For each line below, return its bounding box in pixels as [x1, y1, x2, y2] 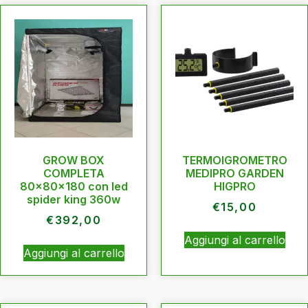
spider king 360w [27, 192, 120, 206]
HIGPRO [213, 179, 256, 193]
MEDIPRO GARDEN [185, 166, 284, 180]
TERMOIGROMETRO [181, 153, 287, 167]
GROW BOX [43, 153, 104, 167]
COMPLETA [43, 166, 104, 180]
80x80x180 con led [19, 179, 128, 193]
